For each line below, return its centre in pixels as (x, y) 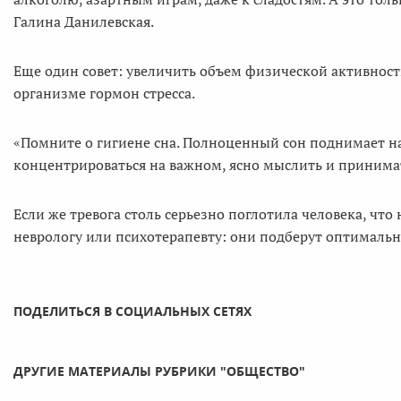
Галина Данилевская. (84, 21)
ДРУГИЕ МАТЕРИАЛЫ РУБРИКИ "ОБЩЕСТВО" (159, 371)
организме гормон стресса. (104, 93)
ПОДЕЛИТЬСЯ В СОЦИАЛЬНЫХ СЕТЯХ (132, 311)
